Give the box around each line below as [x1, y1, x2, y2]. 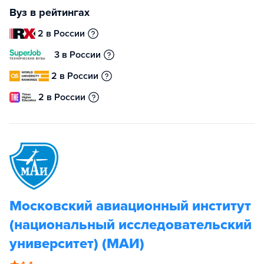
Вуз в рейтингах [9, 6, 90, 19]
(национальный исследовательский [9, 216, 252, 233]
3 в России [54, 49, 101, 61]
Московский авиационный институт [9, 197, 251, 214]
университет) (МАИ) [9, 235, 144, 252]
